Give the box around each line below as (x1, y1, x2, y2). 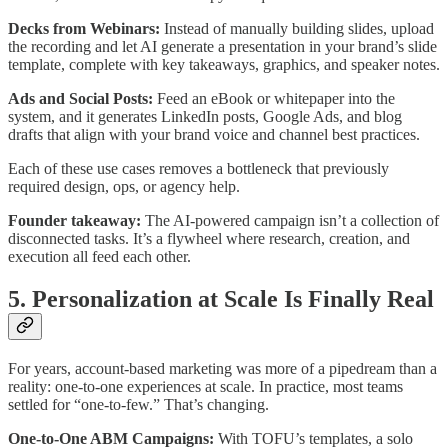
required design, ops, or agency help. (8, 178, 240, 196)
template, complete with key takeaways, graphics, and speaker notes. (8, 56, 440, 74)
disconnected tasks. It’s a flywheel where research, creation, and (8, 230, 410, 248)
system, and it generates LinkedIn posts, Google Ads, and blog (8, 108, 402, 126)
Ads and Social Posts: (8, 90, 153, 108)
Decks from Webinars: (8, 20, 160, 38)
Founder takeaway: (8, 212, 141, 230)
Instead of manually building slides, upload (160, 20, 434, 38)
